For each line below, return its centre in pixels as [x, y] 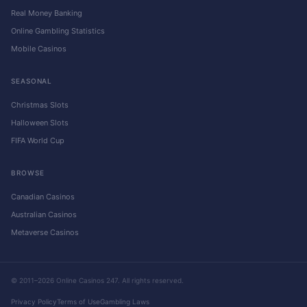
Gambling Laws [125, 302]
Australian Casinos [44, 214]
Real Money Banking [47, 13]
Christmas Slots [40, 105]
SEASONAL [32, 81]
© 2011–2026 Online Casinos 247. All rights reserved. [97, 280]
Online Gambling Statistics [58, 31]
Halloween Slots [40, 123]
